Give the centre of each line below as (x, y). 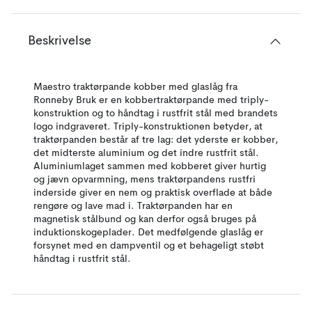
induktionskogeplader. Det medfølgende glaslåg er (148, 233)
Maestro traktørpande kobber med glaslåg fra (135, 87)
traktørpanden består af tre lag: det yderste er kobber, (156, 140)
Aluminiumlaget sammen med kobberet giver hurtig (150, 166)
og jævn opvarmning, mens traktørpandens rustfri (145, 180)
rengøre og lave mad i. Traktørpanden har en (133, 206)
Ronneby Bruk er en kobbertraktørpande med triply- (151, 100)
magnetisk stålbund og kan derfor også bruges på (145, 219)
